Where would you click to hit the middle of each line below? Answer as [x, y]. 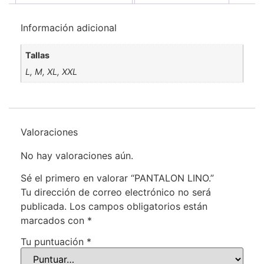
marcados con [54, 221]
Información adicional [69, 27]
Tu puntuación [54, 242]
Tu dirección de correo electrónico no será [116, 192]
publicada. [44, 207]
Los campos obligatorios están [138, 207]
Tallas [38, 55]
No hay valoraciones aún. [77, 156]
